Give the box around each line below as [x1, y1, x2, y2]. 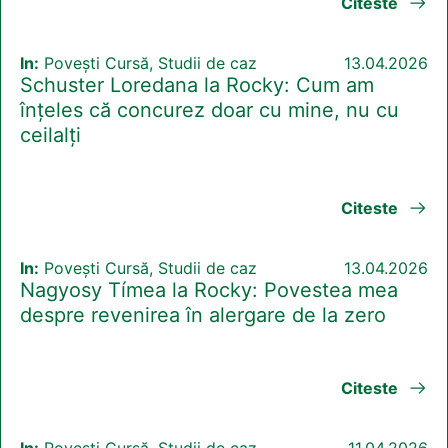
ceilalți [20, 123, 81, 148]
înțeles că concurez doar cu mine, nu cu [20, 98, 399, 123]
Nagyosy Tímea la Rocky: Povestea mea [20, 278, 398, 303]
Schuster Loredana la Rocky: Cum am [20, 73, 374, 98]
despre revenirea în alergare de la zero [20, 303, 386, 328]
